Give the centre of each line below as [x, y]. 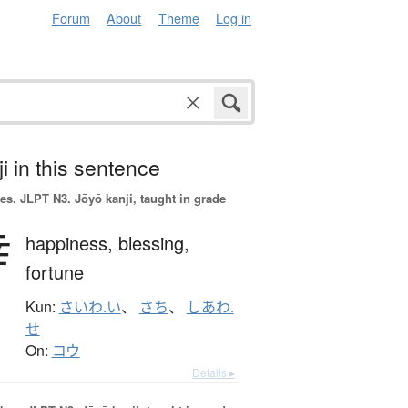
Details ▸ [214, 372]
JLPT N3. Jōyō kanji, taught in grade [121, 199]
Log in [234, 18]
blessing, [153, 243]
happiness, [71, 243]
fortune [54, 272]
